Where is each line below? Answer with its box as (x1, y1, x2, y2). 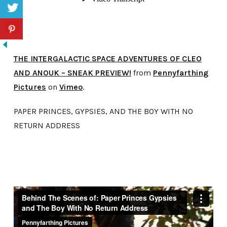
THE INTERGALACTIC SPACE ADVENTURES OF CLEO (13, 54, 202, 63)
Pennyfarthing (153, 68, 208, 78)
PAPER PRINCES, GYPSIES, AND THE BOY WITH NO (13, 106, 193, 116)
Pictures (13, 82, 46, 92)
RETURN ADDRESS (13, 121, 80, 130)
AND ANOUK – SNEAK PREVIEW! (13, 68, 131, 78)
